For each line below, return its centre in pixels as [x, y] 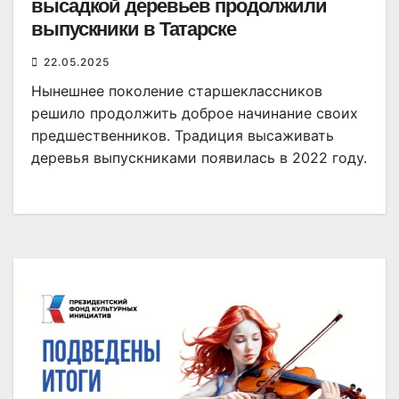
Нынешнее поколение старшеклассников [177, 91]
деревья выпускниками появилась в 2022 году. [199, 158]
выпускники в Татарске [134, 29]
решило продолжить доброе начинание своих [195, 114]
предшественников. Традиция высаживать [183, 136]
